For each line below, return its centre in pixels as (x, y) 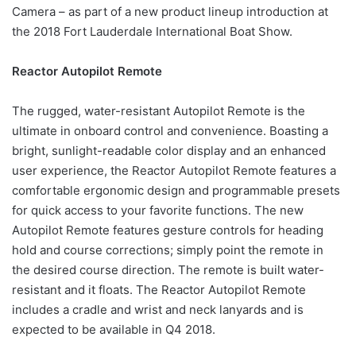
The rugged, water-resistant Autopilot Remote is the (159, 111)
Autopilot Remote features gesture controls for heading (168, 230)
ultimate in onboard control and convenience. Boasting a (170, 131)
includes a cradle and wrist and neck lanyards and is (158, 310)
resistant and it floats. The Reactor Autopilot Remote (159, 290)
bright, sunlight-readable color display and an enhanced (169, 151)
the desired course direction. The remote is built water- (168, 270)
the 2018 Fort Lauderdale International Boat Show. (152, 31)
